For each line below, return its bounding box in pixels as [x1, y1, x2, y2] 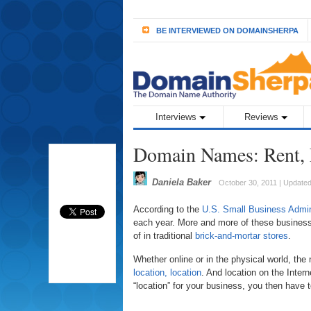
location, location [133, 267, 201, 278]
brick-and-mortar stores [195, 230, 288, 241]
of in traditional [133, 230, 195, 241]
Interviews [155, 112, 196, 122]
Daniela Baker [149, 177, 211, 187]
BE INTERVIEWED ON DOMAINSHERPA [156, 26, 299, 35]
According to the [133, 204, 202, 215]
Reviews [244, 112, 278, 122]
